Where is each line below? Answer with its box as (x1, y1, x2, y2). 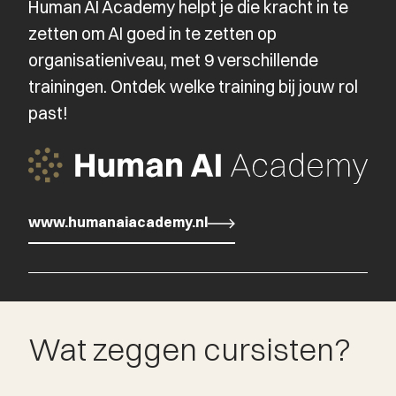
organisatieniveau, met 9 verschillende (28, 49, 318, 72)
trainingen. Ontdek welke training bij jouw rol (28, 76, 358, 98)
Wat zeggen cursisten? (28, 330, 351, 369)
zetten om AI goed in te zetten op (28, 23, 277, 45)
